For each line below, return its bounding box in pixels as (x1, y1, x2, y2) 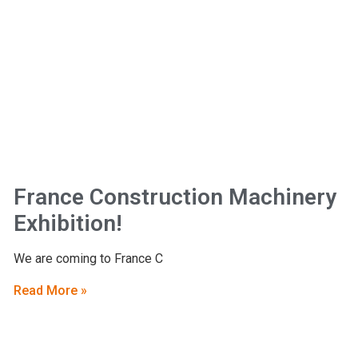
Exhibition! (13, 210, 122, 237)
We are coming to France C (13, 251, 163, 267)
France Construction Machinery (13, 184, 336, 211)
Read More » (13, 282, 87, 298)
